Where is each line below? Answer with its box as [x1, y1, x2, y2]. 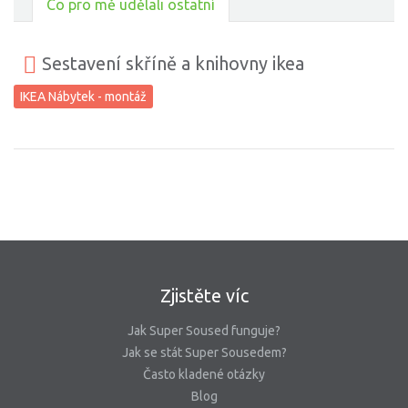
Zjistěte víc [159, 285, 249, 307]
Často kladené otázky [143, 367, 265, 382]
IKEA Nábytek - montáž [20, 88, 147, 104]
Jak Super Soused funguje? [127, 323, 280, 339]
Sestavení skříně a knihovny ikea [37, 53, 304, 75]
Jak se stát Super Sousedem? [121, 345, 287, 361]
